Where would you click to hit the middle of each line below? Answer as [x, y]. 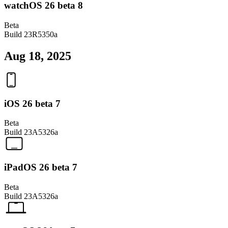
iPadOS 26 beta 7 [41, 167]
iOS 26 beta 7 [32, 103]
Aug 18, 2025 [38, 56]
